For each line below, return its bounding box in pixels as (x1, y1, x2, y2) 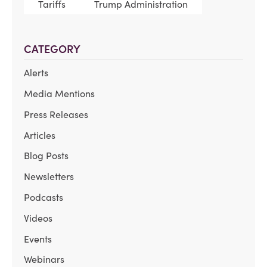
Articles (24, 129, 55, 141)
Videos (24, 212, 52, 224)
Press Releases (24, 108, 88, 120)
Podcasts (24, 191, 63, 203)
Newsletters (24, 170, 74, 183)
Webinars (24, 253, 64, 266)
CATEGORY (24, 42, 80, 57)
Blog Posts (24, 150, 69, 162)
